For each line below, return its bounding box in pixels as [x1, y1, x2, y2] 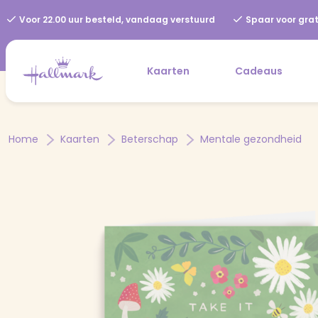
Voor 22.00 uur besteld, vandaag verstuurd [17, 13, 215, 26]
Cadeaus [235, 63, 283, 78]
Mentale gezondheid [200, 131, 302, 146]
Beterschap [121, 131, 181, 146]
